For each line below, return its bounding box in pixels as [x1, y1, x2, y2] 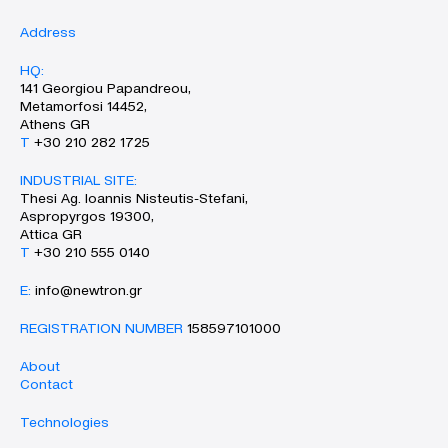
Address [20, 23, 76, 41]
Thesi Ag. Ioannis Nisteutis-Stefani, [20, 189, 248, 207]
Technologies [20, 413, 109, 431]
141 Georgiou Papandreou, [20, 79, 191, 97]
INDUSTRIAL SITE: [20, 171, 137, 189]
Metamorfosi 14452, [20, 97, 147, 115]
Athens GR [20, 115, 90, 133]
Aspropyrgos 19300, [20, 207, 154, 225]
